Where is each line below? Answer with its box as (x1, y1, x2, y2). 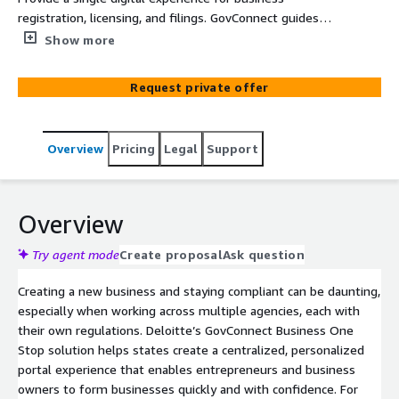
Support (207, 140, 258, 156)
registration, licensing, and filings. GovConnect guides (18, 9, 319, 25)
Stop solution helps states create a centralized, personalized (18, 341, 364, 357)
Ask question (222, 246, 305, 262)
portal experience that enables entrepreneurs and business (18, 361, 355, 377)
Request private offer (130, 78, 269, 94)
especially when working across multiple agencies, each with (18, 302, 360, 318)
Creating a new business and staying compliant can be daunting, (18, 282, 380, 298)
